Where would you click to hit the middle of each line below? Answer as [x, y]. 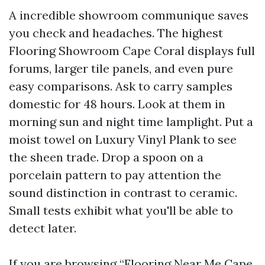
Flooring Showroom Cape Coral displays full [132, 51]
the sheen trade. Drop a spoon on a [106, 157]
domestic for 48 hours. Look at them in [117, 104]
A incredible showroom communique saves [129, 15]
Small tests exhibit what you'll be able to [121, 210]
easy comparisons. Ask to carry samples [121, 86]
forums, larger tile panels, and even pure [121, 68]
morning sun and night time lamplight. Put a [131, 122]
